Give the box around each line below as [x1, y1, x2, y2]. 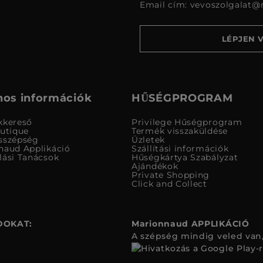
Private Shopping [131, 170, 210, 181]
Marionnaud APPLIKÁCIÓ [131, 218, 249, 230]
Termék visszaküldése [131, 126, 228, 137]
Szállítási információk [131, 143, 229, 154]
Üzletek [131, 134, 165, 146]
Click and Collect [131, 178, 207, 190]
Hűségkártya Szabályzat [131, 152, 238, 163]
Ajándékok [131, 161, 178, 172]
